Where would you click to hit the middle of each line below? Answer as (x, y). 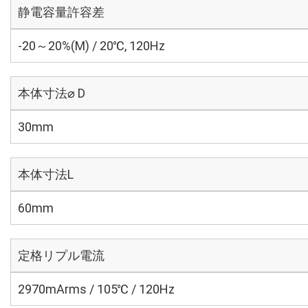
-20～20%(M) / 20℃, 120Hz (91, 46)
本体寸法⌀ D (52, 93)
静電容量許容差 (61, 12)
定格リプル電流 (61, 255)
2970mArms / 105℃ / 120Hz (96, 289)
